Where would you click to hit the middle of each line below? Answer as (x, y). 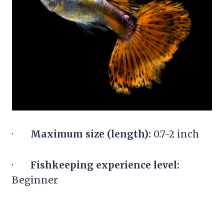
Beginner (35, 180)
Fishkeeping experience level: (105, 165)
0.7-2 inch (176, 134)
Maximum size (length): (92, 134)
